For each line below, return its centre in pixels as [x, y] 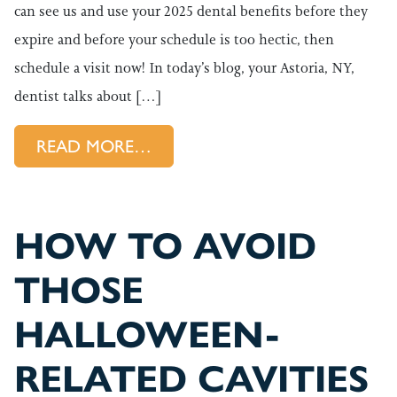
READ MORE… [94, 146]
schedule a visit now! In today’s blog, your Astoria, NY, [184, 68]
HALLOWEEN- [147, 335]
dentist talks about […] [88, 96]
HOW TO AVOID [165, 246]
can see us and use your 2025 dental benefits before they [191, 11]
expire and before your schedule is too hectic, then [174, 39]
